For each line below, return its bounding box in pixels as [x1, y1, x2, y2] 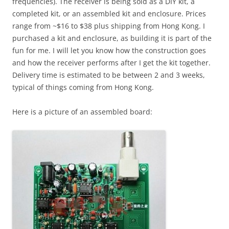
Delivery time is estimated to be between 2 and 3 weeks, [12, 70, 205, 80]
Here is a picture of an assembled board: [12, 107, 152, 117]
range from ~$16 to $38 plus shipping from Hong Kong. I [12, 21, 205, 31]
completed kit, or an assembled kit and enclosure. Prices [12, 9, 206, 19]
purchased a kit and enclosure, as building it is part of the [12, 33, 212, 43]
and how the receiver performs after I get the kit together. [12, 58, 211, 68]
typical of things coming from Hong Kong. [12, 82, 154, 93]
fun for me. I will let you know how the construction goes [12, 45, 206, 56]
